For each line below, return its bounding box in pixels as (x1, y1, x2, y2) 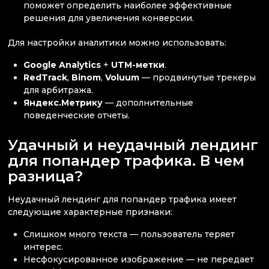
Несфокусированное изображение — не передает (23, 254, 255, 265)
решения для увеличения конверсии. (23, 12, 197, 23)
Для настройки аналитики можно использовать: (8, 37, 226, 48)
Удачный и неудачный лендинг (8, 135, 258, 154)
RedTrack (23, 72, 68, 83)
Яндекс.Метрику (23, 97, 103, 109)
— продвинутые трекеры (139, 72, 256, 83)
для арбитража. (23, 85, 94, 96)
